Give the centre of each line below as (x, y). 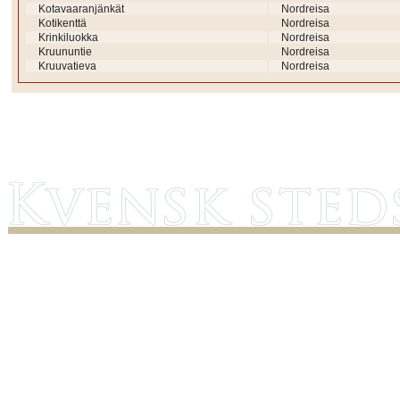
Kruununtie (65, 52)
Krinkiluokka (68, 37)
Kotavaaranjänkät (81, 9)
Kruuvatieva (67, 66)
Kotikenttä (62, 23)
